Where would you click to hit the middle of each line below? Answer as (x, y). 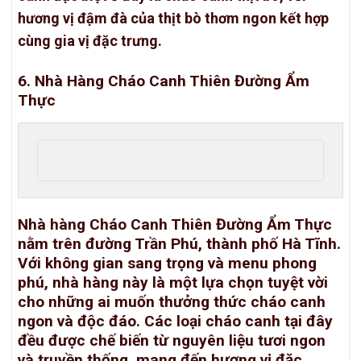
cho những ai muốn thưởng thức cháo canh (172, 301)
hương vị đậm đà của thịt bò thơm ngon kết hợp (173, 19)
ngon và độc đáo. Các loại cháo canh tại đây (175, 321)
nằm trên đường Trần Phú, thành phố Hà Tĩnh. (179, 243)
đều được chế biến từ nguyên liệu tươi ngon (172, 340)
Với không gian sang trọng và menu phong (167, 263)
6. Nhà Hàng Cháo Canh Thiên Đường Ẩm (164, 81)
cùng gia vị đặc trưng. (90, 41)
